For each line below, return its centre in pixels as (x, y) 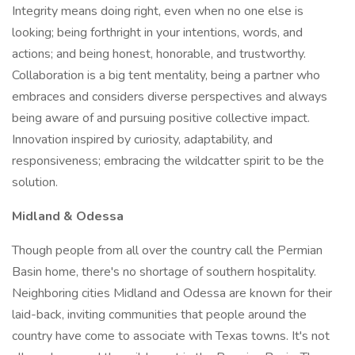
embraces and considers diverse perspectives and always (170, 97)
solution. (35, 182)
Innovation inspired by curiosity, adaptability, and (142, 139)
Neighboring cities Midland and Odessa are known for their (172, 293)
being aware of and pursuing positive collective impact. (161, 118)
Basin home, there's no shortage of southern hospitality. (164, 272)
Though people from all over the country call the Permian (167, 250)
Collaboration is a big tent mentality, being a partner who (166, 75)
